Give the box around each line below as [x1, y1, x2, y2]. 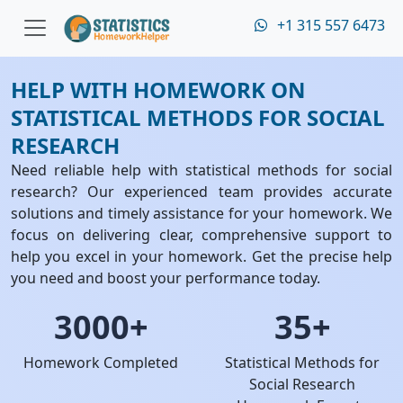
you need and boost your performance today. [11, 268, 320, 288]
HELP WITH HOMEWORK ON [11, 75, 306, 104]
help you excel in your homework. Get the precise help [11, 246, 392, 266]
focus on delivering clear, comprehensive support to [11, 225, 392, 245]
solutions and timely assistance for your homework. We [11, 203, 392, 223]
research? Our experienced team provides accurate [11, 182, 392, 201]
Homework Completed [23, 353, 178, 372]
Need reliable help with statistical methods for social [11, 160, 392, 180]
